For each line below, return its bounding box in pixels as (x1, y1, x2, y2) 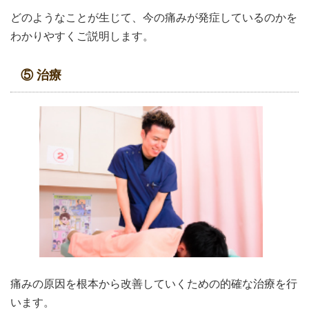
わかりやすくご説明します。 (10, 30, 154, 42)
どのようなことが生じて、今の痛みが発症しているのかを (10, 11, 297, 23)
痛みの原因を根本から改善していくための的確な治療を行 (10, 278, 297, 290)
